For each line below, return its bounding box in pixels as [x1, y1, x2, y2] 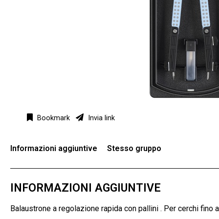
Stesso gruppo [107, 143, 161, 153]
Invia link [86, 113, 115, 122]
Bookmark [35, 113, 70, 122]
